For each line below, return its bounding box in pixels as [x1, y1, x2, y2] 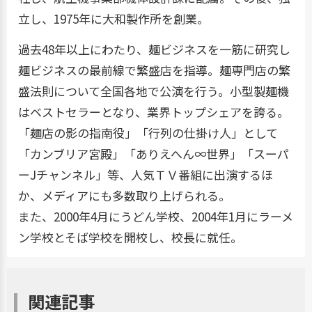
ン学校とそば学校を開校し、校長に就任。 [18, 228, 242, 246]
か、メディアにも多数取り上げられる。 [18, 186, 231, 204]
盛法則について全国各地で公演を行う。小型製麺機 [18, 81, 289, 100]
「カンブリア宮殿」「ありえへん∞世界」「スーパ [18, 144, 289, 162]
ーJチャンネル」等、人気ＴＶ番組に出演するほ [18, 165, 273, 183]
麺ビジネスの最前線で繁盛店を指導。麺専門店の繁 [18, 61, 290, 79]
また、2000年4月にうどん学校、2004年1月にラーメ [18, 207, 293, 225]
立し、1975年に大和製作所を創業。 [18, 10, 209, 28]
